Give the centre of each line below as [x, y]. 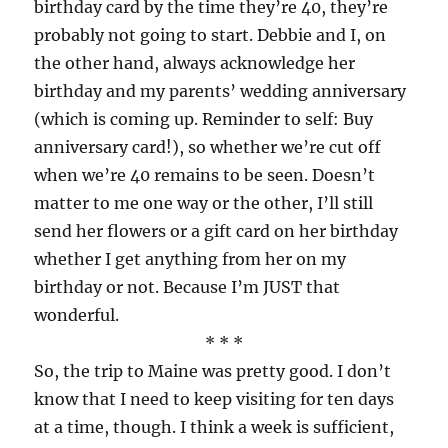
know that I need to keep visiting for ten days [214, 399]
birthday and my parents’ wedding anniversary [220, 91]
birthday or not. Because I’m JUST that [187, 287]
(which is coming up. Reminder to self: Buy [204, 119]
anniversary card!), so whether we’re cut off [208, 147]
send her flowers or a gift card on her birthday [216, 231]
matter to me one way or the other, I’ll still [204, 203]
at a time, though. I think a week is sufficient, [214, 427]
